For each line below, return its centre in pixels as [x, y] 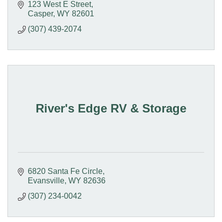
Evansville [46, 180]
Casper [40, 13]
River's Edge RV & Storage [111, 108]
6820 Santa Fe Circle [65, 171]
